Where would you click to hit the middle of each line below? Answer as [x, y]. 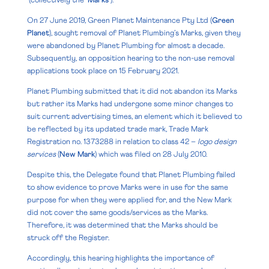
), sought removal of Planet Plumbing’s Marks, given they [145, 33]
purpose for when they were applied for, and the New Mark [129, 200]
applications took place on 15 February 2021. [103, 71]
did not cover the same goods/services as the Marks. [117, 213]
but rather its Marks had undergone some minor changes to [130, 104]
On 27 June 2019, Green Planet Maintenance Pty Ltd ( [119, 20]
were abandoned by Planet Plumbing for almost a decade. [125, 46]
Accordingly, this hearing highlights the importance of [120, 258]
